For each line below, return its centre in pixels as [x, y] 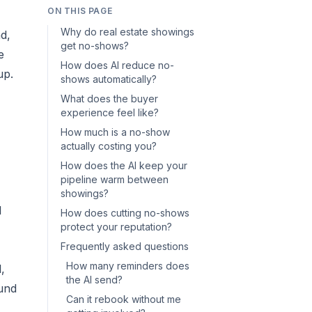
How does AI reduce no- [117, 65]
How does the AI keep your [124, 165]
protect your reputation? [116, 227]
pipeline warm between [115, 179]
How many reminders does [128, 266]
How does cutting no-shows [125, 213]
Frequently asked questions [125, 246]
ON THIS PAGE [80, 11]
